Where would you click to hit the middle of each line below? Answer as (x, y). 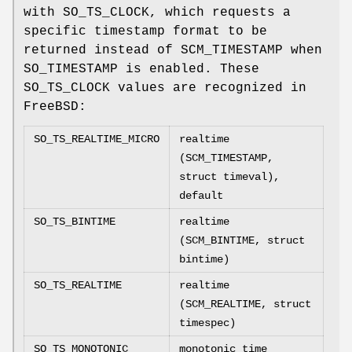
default (201, 196)
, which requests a (220, 13)
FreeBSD (51, 107)
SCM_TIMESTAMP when (251, 51)
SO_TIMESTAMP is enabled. (118, 70)
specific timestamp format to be (145, 32)
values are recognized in (208, 88)
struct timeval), (229, 177)
